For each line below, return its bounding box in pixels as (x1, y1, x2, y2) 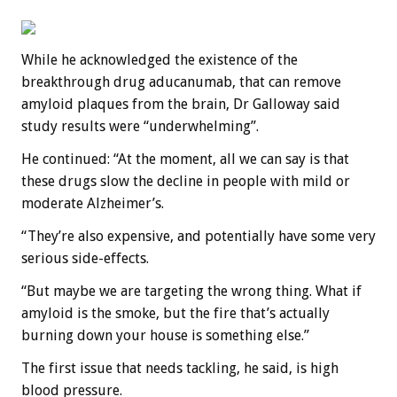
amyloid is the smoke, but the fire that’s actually (21, 304, 330, 322)
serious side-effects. (21, 249, 149, 267)
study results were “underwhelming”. (21, 117, 259, 135)
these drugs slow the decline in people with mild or (21, 172, 350, 190)
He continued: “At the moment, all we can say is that (21, 150, 349, 167)
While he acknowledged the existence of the (21, 51, 298, 68)
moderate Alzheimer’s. (21, 194, 164, 212)
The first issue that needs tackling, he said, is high (21, 359, 339, 377)
